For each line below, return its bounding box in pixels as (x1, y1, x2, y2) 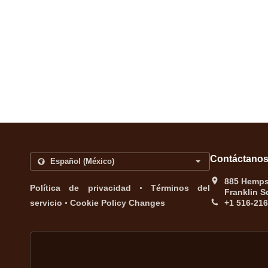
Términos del (151, 183, 211, 193)
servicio (30, 198, 62, 208)
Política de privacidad (30, 183, 131, 193)
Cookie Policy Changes (70, 198, 165, 208)
